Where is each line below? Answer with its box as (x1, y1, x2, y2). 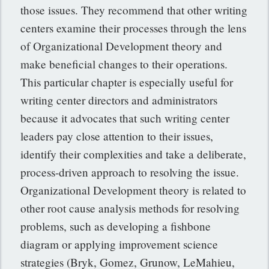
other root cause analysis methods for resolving (20, 201, 240, 216)
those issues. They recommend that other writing (20, 2, 248, 18)
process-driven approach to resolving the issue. (20, 165, 240, 180)
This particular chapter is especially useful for (20, 74, 234, 90)
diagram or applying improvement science (20, 237, 219, 252)
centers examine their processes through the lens (20, 20, 247, 36)
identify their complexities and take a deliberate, (20, 147, 247, 162)
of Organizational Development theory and (20, 38, 223, 54)
